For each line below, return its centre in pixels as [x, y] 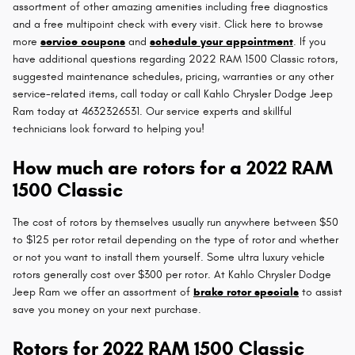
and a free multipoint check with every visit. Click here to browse [168, 24]
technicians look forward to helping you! [109, 128]
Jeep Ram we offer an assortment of [103, 292]
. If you [309, 41]
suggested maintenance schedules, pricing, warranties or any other [173, 76]
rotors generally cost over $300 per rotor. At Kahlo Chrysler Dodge [172, 274]
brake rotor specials [246, 292]
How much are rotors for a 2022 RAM [173, 168]
